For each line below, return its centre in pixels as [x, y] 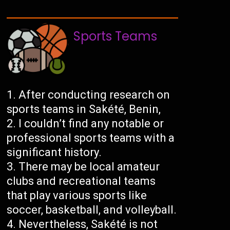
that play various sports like [77, 195]
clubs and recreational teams [81, 181]
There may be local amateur [89, 166]
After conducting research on [94, 94]
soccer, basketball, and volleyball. [92, 209]
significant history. [54, 152]
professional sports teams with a [91, 138]
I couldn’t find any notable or [91, 123]
